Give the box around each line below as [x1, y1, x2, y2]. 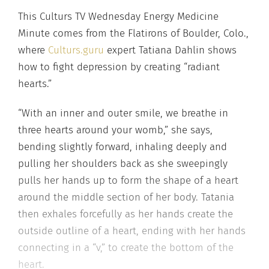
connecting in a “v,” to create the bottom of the [18, 241, 234, 254]
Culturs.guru [48, 43, 104, 56]
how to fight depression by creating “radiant [18, 60, 220, 73]
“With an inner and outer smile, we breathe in [18, 107, 228, 119]
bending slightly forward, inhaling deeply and [18, 141, 227, 153]
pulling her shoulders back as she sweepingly [18, 157, 228, 170]
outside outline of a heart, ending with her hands [18, 225, 246, 237]
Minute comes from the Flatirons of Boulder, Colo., [18, 26, 249, 40]
